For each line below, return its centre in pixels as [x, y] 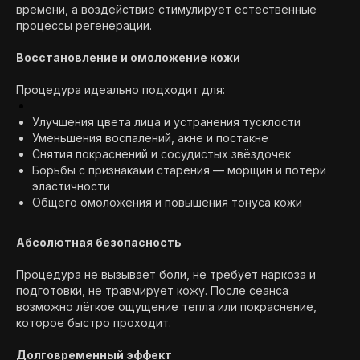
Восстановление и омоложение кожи [128, 57]
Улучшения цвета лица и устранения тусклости [166, 122]
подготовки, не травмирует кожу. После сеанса [152, 290]
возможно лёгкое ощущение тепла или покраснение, [166, 307]
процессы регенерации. [84, 25]
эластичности [71, 186]
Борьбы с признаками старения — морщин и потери [179, 170]
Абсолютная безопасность [99, 242]
